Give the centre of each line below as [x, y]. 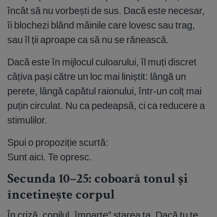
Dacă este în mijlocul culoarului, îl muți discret [102, 62]
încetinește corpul [61, 196]
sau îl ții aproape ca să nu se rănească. [88, 40]
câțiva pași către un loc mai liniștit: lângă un [97, 77]
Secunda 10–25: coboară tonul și [98, 180]
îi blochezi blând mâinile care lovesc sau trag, [101, 25]
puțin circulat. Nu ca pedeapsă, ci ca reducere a [106, 106]
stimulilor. [27, 120]
